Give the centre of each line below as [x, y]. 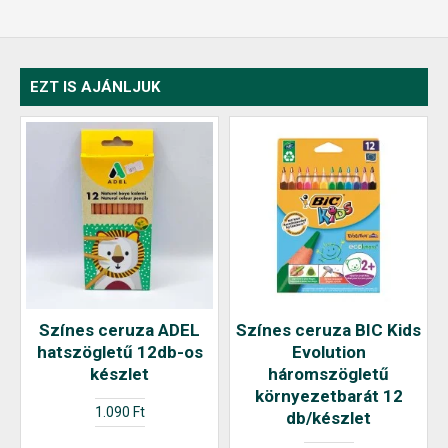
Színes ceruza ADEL [119, 330]
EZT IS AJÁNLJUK [95, 87]
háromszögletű [328, 374]
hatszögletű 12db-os [119, 352]
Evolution [328, 352]
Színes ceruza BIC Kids [328, 330]
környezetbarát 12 [328, 396]
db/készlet [328, 418]
